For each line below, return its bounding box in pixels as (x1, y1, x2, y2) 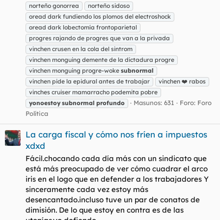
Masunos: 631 (134, 98, 174, 107)
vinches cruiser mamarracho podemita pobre (29, 88, 158, 96)
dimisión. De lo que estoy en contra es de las (26, 205, 184, 215)
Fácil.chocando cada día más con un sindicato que (26, 153, 207, 163)
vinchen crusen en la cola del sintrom (29, 45, 133, 53)
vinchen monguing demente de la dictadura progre (29, 55, 174, 63)
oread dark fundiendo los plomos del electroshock (29, 12, 171, 20)
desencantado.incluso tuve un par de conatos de (26, 194, 200, 204)
